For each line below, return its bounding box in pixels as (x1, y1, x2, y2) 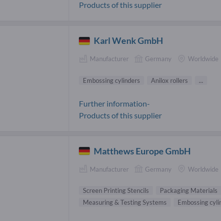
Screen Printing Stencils (83, 186, 149, 195)
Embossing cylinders (83, 76, 140, 84)
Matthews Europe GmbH (94, 145, 191, 156)
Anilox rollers (151, 76, 188, 84)
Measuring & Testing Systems (83, 198, 167, 207)
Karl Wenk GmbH (94, 35, 164, 46)
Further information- (79, 98, 150, 108)
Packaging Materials (160, 186, 218, 195)
